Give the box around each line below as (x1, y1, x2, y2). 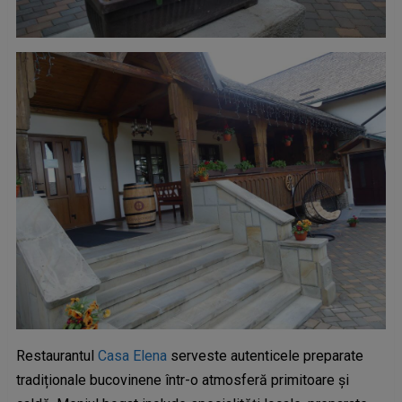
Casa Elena (97, 347, 170, 364)
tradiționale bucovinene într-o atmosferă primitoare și (15, 371, 349, 389)
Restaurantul (15, 347, 98, 364)
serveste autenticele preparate (170, 347, 363, 364)
